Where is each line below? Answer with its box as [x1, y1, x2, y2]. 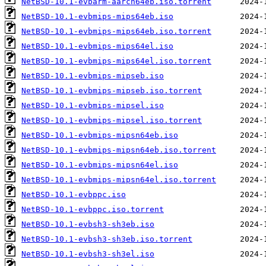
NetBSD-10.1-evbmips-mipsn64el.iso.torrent [21, 175, 216, 185]
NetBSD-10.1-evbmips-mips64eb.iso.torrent [21, 27, 211, 36]
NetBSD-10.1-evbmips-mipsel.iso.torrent [21, 116, 202, 125]
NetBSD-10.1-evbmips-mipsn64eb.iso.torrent [21, 145, 216, 155]
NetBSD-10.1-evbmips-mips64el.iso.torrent [21, 56, 211, 66]
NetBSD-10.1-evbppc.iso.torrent [21, 205, 164, 214]
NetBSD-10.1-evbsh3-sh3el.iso [21, 249, 154, 259]
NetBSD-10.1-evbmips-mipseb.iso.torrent [21, 86, 202, 96]
